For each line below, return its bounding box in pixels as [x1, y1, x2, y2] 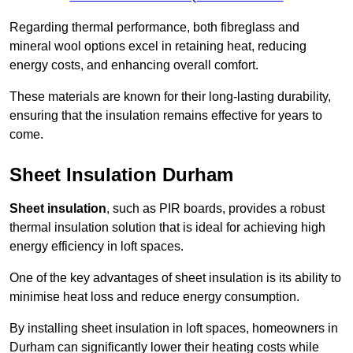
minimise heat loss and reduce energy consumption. [9, 290, 299, 304]
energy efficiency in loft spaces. [9, 240, 184, 254]
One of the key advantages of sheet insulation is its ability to [9, 271, 341, 285]
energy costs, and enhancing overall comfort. [9, 58, 258, 72]
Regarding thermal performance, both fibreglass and [9, 20, 299, 35]
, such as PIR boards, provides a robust [106, 202, 325, 216]
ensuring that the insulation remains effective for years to [9, 109, 322, 123]
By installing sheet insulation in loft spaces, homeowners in [9, 321, 338, 336]
